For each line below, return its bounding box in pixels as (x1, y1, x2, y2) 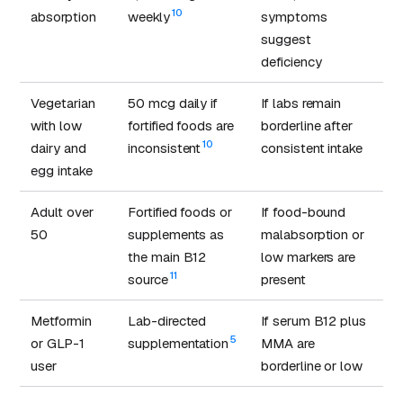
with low (31, 116, 82, 134)
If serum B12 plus (261, 311, 367, 329)
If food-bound (261, 202, 346, 220)
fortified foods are (128, 116, 234, 134)
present (261, 270, 306, 288)
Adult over (31, 202, 94, 220)
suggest (261, 30, 311, 48)
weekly (128, 7, 170, 25)
